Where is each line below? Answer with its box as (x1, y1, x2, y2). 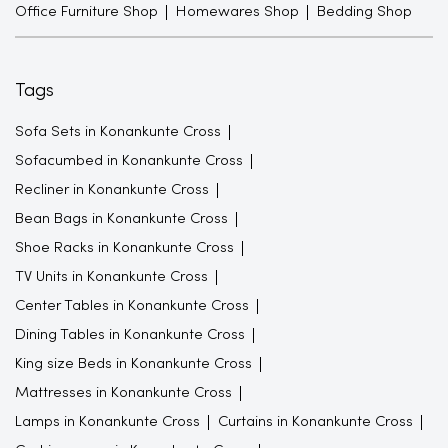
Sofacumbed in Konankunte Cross (15, 153, 243, 168)
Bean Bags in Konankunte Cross (15, 211, 228, 226)
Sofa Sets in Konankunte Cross (15, 124, 221, 139)
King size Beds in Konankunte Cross (15, 356, 252, 371)
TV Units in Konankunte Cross (15, 269, 208, 284)
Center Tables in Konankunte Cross (15, 298, 249, 313)
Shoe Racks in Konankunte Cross (15, 240, 234, 255)
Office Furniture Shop (15, 4, 158, 19)
